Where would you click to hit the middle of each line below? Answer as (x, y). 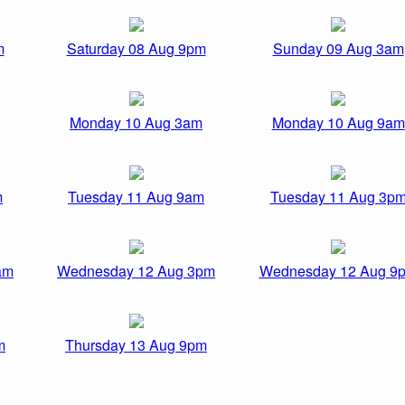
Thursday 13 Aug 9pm (136, 345)
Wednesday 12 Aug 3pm (136, 271)
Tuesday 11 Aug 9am (136, 197)
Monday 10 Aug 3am (136, 123)
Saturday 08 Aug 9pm (136, 49)
